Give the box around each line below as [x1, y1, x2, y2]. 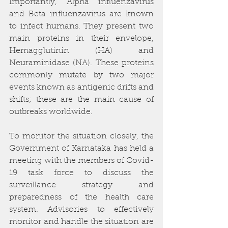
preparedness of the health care [9, 193, 154, 202]
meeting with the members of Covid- [9, 157, 154, 165]
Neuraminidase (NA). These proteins [9, 59, 154, 67]
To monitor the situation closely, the [9, 132, 154, 140]
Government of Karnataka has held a [9, 145, 154, 153]
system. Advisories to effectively [9, 206, 154, 214]
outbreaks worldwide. [9, 108, 93, 116]
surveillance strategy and [9, 181, 154, 189]
